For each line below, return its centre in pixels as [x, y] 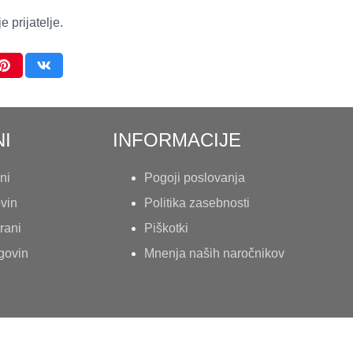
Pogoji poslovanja [195, 177]
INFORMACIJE [177, 139]
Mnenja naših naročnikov [214, 253]
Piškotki [166, 228]
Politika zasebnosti [197, 203]
